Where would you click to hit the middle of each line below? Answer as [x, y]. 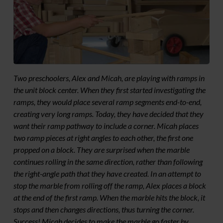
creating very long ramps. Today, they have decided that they [109, 114]
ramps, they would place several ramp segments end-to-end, [108, 102]
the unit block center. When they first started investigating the [110, 90]
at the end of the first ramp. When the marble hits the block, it [109, 198]
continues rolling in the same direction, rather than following [108, 162]
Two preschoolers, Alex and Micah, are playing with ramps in [109, 78]
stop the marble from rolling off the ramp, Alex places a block [110, 186]
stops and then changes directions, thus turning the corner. [104, 210]
